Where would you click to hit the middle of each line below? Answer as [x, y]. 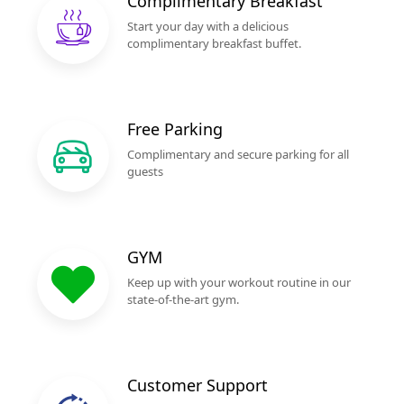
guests [145, 171]
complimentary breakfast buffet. [214, 43]
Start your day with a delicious [208, 26]
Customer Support [197, 385]
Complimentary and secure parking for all [238, 154]
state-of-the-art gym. [183, 299]
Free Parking [175, 129]
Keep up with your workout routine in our [239, 282]
